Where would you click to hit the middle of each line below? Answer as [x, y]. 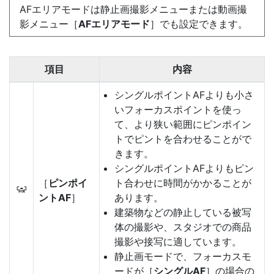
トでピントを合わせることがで [183, 139]
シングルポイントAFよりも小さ [184, 95]
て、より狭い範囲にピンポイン [183, 124]
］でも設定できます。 [199, 24]
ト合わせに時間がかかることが [183, 183]
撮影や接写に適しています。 [178, 242]
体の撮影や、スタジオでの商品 [183, 227]
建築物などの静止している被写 [183, 212]
